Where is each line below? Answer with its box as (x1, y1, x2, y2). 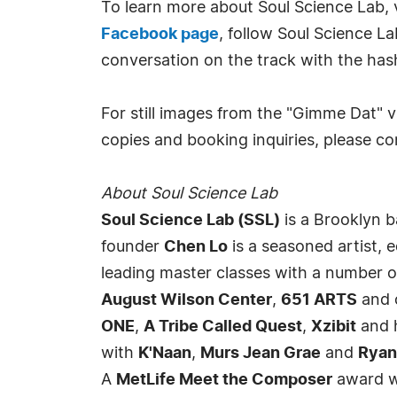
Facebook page (101, 27, 219, 43)
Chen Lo (164, 239, 228, 255)
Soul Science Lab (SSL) (101, 213, 280, 229)
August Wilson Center (101, 292, 272, 308)
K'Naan (138, 346, 191, 362)
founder (101, 239, 164, 255)
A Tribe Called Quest (144, 319, 302, 335)
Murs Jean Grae (200, 346, 321, 362)
